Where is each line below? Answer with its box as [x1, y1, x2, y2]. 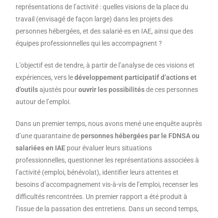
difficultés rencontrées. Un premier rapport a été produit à [16, 193, 188, 201]
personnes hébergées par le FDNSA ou [81, 132, 200, 140]
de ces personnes [145, 86, 199, 94]
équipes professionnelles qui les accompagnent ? [16, 39, 164, 48]
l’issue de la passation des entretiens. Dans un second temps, [16, 205, 199, 213]
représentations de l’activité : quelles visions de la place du [16, 3, 189, 11]
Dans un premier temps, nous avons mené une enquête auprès [16, 120, 202, 128]
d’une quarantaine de [16, 132, 81, 140]
